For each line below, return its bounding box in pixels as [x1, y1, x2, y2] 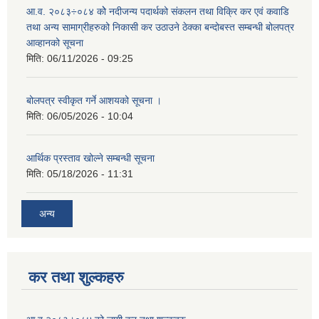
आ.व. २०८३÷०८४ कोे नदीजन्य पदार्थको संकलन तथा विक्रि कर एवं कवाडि [26, 5, 289, 17]
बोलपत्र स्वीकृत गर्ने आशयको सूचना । [26, 94, 162, 106]
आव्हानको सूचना [26, 36, 83, 48]
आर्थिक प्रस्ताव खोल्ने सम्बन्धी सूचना [26, 152, 155, 164]
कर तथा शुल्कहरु [28, 268, 124, 287]
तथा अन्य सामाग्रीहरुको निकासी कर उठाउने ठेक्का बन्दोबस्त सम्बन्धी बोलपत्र [26, 21, 294, 33]
